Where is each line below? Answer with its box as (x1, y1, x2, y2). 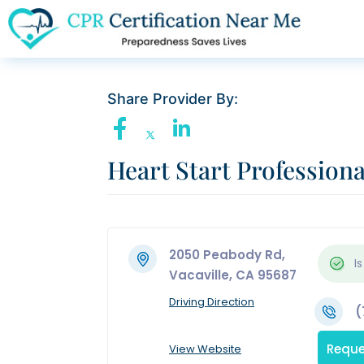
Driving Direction (169, 294, 254, 310)
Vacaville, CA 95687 (169, 266, 297, 284)
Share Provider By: (107, 90, 238, 108)
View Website (169, 341, 241, 357)
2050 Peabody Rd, (169, 246, 285, 264)
